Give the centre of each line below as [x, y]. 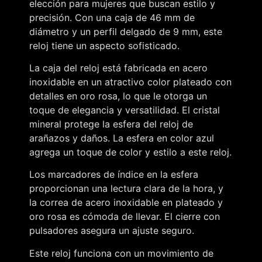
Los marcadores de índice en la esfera [114, 175]
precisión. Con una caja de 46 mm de [112, 17]
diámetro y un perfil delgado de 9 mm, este [126, 31]
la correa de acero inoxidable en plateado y [126, 203]
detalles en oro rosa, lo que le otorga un [118, 96]
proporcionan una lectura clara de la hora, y [126, 189]
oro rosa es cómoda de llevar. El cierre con [125, 217]
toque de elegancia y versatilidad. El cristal [125, 110]
